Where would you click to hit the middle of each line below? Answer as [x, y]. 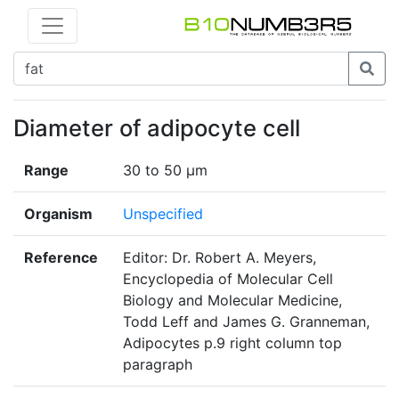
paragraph [158, 365]
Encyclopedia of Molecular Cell [228, 279]
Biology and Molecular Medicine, [232, 301]
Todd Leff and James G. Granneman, [246, 322]
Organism [58, 214]
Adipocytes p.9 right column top [232, 343]
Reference [61, 258]
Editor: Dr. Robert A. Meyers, [220, 258]
